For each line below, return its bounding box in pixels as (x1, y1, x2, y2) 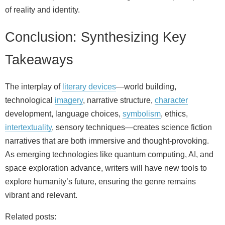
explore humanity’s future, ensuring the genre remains (5, 177, 196, 186)
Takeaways (5, 52, 73, 68)
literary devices (62, 82, 116, 91)
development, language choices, (5, 109, 123, 119)
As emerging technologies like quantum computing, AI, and (5, 150, 213, 159)
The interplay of (5, 82, 62, 91)
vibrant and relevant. (5, 191, 77, 200)
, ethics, (161, 109, 188, 119)
